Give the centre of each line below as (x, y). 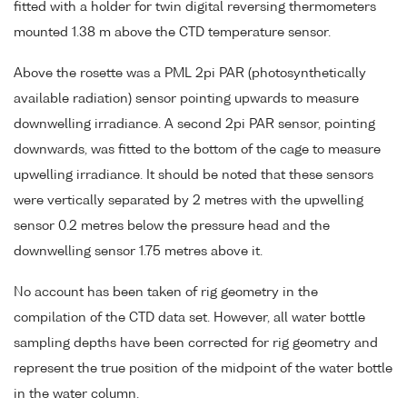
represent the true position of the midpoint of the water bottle (203, 368)
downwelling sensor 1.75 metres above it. (138, 252)
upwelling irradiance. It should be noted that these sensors (194, 176)
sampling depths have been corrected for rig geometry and (196, 343)
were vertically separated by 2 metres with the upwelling (189, 201)
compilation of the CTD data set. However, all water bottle (189, 318)
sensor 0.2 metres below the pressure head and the (172, 227)
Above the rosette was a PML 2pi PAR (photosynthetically (190, 74)
